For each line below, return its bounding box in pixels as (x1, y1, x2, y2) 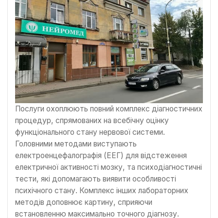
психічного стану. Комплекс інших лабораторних (15, 186, 188, 195)
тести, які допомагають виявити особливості (15, 174, 176, 183)
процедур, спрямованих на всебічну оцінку (15, 116, 169, 125)
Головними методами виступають (15, 139, 137, 148)
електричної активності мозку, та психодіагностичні (15, 163, 202, 172)
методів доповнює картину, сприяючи (15, 198, 152, 207)
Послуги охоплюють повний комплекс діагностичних (15, 104, 202, 113)
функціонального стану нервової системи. (15, 127, 165, 137)
